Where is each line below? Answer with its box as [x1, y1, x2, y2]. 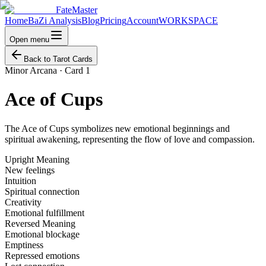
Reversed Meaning [5, 218, 75, 229]
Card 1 [65, 65, 90, 75]
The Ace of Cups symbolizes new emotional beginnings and [5, 123, 230, 134]
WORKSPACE [159, 15, 218, 26]
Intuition [5, 175, 36, 186]
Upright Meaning [5, 154, 69, 164]
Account [126, 15, 159, 26]
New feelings [5, 164, 55, 175]
